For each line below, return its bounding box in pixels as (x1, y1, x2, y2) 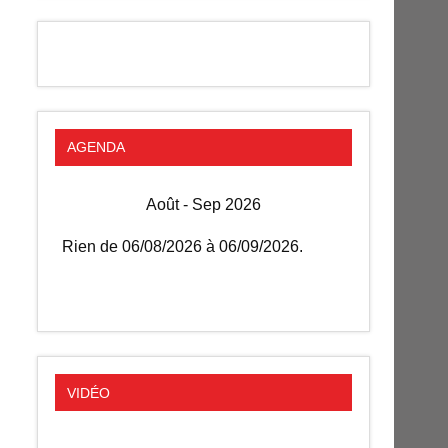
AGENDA (66, 139, 125, 156)
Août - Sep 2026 (146, 196, 262, 214)
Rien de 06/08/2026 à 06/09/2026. (62, 238, 304, 256)
